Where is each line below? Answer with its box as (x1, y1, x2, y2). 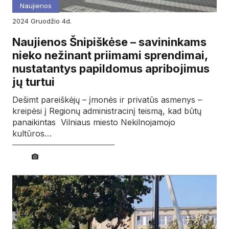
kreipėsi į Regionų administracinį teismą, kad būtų (12, 106, 201, 117)
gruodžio (36, 16, 62, 25)
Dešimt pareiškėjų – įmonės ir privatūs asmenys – (12, 95, 202, 105)
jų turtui (12, 75, 55, 88)
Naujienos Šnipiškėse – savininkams (12, 35, 207, 49)
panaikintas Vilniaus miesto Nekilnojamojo (12, 117, 175, 128)
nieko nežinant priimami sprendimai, (12, 48, 208, 62)
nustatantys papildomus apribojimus (12, 61, 210, 75)
